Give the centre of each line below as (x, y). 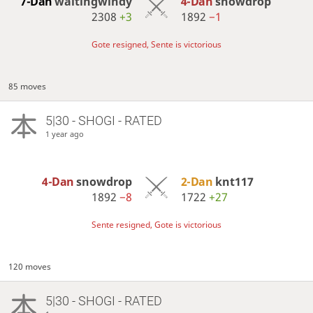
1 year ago (64, 133)
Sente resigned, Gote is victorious (156, 224)
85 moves (28, 86)
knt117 (234, 181)
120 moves (30, 266)
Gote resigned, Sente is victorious (156, 44)
